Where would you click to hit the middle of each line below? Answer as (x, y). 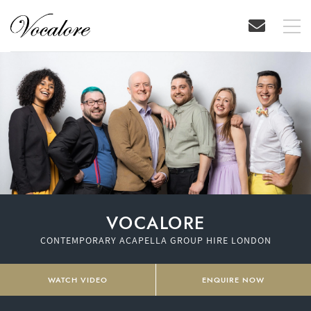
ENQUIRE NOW (234, 279)
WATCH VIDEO (77, 279)
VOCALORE (155, 222)
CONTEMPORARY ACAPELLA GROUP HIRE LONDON (155, 240)
